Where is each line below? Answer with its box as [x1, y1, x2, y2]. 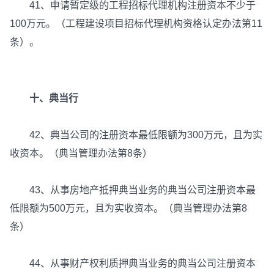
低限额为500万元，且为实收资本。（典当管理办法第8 [10, 203, 247, 214]
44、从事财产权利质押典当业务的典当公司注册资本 [10, 258, 256, 269]
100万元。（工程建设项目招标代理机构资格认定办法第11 [10, 18, 262, 29]
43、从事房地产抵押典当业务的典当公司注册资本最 [10, 185, 256, 196]
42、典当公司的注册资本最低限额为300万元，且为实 [10, 130, 262, 141]
